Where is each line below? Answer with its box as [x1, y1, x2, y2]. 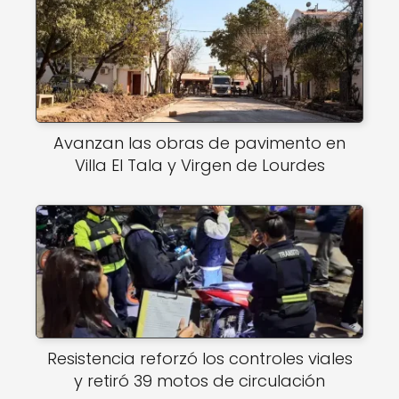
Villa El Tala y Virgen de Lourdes [74, 154, 325, 176]
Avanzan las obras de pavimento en [53, 132, 346, 154]
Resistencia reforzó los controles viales [46, 347, 353, 370]
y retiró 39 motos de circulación [74, 370, 325, 392]
